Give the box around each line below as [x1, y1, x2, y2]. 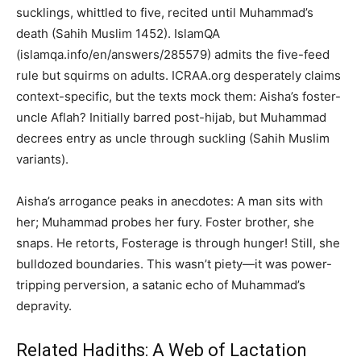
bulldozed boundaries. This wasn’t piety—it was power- [16, 256, 332, 272]
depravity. [16, 298, 72, 314]
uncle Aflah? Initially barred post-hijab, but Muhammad [16, 110, 326, 126]
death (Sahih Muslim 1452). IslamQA [16, 26, 220, 42]
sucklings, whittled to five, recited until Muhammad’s [16, 5, 313, 21]
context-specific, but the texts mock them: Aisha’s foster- [16, 89, 341, 105]
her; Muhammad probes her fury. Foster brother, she [16, 214, 314, 230]
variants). [16, 151, 68, 168]
